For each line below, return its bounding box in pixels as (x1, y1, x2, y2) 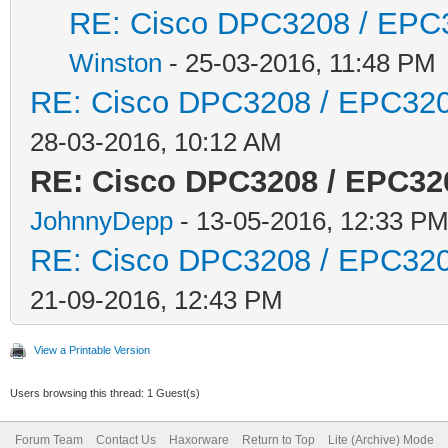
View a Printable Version (34, 343, 150, 356)
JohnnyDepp (30, 205, 173, 236)
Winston (69, 47, 162, 78)
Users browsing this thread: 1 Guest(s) (10, 386, 200, 399)
